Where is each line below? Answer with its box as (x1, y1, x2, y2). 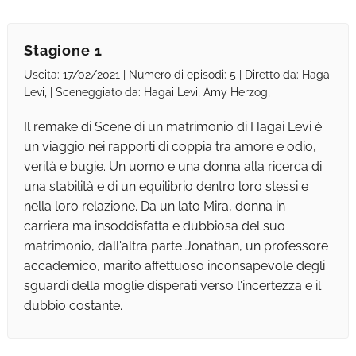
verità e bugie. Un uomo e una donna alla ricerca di (23, 159, 322, 175)
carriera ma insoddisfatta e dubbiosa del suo (23, 219, 285, 234)
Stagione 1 (23, 42, 103, 60)
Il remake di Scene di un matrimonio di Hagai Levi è (23, 119, 322, 135)
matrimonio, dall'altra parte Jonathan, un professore (23, 238, 328, 254)
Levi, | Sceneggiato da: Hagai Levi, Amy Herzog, (23, 86, 270, 99)
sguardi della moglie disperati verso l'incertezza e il (23, 278, 321, 294)
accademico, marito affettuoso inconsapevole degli (23, 258, 325, 274)
